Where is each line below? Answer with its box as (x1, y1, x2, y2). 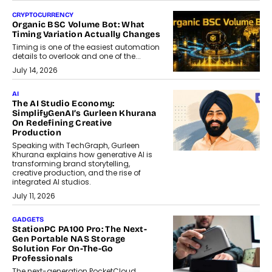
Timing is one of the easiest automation (12, 42, 160, 53)
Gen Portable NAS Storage (12, 234, 126, 245)
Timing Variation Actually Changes (12, 29, 160, 40)
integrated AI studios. (12, 177, 91, 188)
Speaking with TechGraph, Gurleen (12, 140, 140, 151)
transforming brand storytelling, (12, 158, 130, 169)
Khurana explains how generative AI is (12, 149, 152, 160)
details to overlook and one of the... (12, 51, 141, 62)
